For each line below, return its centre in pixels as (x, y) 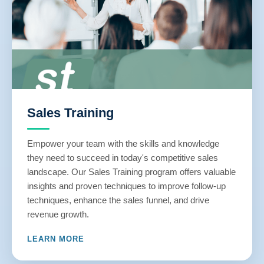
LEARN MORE (56, 239)
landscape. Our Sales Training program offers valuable (131, 172)
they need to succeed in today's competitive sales (123, 158)
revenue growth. (58, 214)
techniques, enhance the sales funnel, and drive (118, 200)
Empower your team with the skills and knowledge (123, 143)
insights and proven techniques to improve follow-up (126, 186)
